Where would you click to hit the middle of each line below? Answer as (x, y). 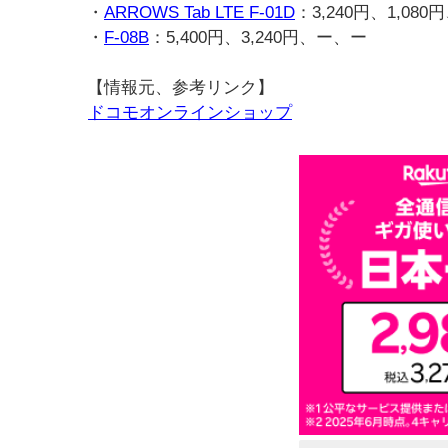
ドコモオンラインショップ (190, 112)
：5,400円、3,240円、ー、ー (258, 37)
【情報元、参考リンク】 (180, 87)
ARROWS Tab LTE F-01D (199, 12)
